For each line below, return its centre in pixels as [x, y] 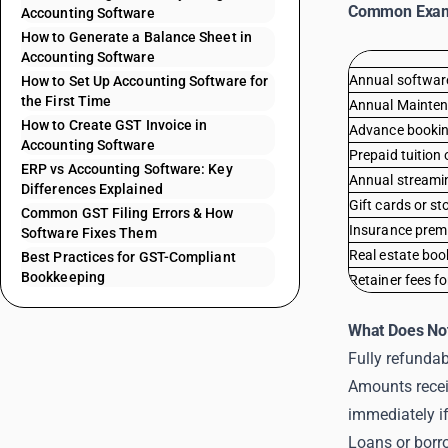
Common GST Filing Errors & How [127, 213]
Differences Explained [92, 189]
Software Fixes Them [89, 233]
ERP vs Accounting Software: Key [127, 169]
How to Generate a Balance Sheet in [136, 37]
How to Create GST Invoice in [114, 125]
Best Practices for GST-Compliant [128, 257]
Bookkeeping [63, 277]
